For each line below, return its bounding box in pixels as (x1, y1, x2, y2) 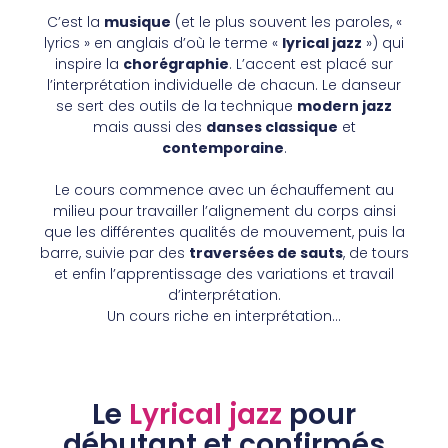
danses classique (205, 116, 338, 137)
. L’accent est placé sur (229, 53, 393, 74)
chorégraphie (123, 53, 229, 74)
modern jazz (297, 95, 392, 116)
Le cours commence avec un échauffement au (54, 179, 394, 200)
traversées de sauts (188, 242, 343, 263)
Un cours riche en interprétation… (107, 305, 341, 326)
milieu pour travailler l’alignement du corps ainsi (52, 200, 396, 221)
